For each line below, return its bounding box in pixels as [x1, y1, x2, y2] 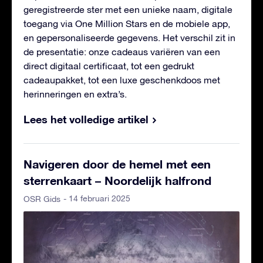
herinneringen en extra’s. [23, 88, 127, 99]
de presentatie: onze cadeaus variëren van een [23, 46, 220, 57]
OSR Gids [23, 194, 60, 204]
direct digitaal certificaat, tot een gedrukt [23, 60, 194, 71]
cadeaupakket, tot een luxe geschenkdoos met [23, 74, 220, 85]
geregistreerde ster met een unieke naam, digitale [23, 4, 232, 15]
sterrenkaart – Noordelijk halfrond [23, 173, 211, 187]
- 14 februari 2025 [63, 193, 130, 203]
